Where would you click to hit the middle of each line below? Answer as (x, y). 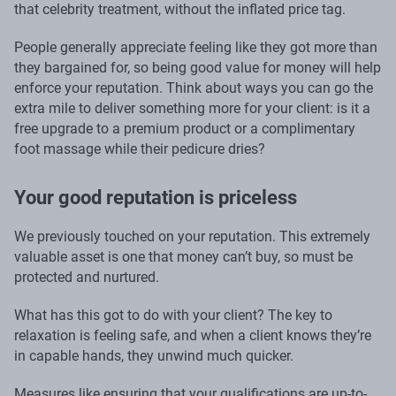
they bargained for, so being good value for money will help (198, 67)
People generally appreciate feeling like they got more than (196, 47)
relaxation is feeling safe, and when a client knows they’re (193, 335)
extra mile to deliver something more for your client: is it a (192, 108)
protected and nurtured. (87, 277)
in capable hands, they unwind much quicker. (154, 355)
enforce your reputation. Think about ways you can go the (194, 88)
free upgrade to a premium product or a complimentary (185, 128)
